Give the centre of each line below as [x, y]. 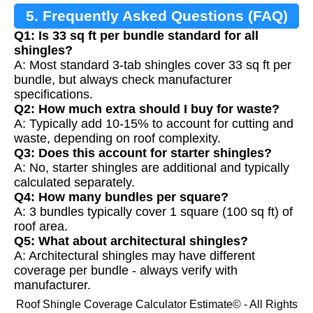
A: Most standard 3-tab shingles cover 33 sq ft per [153, 65]
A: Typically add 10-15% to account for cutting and [154, 124]
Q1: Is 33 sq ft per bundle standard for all [136, 36]
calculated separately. [74, 183]
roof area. [41, 227]
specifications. [53, 95]
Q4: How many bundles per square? [121, 197]
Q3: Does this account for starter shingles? [143, 153]
